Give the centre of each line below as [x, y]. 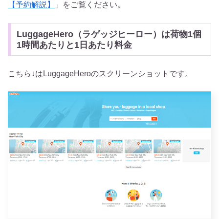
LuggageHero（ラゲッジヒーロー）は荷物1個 [109, 34]
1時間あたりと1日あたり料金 [74, 45]
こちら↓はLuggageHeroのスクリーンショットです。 [100, 74]
